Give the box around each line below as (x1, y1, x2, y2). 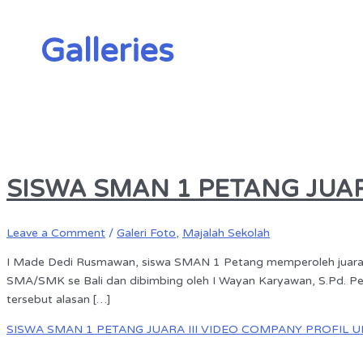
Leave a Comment (6, 226, 105, 241)
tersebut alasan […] (6, 293, 110, 307)
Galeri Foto (117, 226, 176, 241)
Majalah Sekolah (182, 226, 270, 241)
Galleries (41, 32, 173, 71)
